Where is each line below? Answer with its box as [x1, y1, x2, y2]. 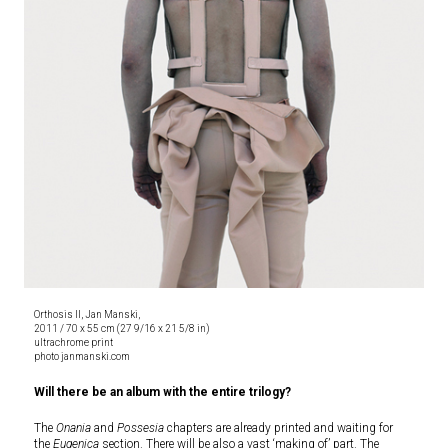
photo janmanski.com [34, 351, 130, 363]
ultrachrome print [34, 337, 113, 349]
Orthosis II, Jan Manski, [34, 309, 140, 321]
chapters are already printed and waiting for [167, 421, 393, 436]
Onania [56, 421, 91, 436]
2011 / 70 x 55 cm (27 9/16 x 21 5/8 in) [34, 323, 210, 335]
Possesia [117, 421, 167, 436]
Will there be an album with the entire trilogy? [34, 385, 291, 400]
